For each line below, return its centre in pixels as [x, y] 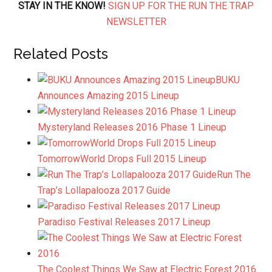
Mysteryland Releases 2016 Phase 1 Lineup [132, 127]
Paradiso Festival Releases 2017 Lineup [124, 222]
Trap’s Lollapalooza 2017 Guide [104, 190]
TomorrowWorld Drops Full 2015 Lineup [122, 159]
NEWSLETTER [136, 22]
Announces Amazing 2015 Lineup [109, 96]
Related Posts [61, 54]
